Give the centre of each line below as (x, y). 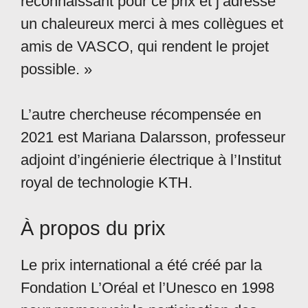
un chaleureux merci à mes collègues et (152, 24)
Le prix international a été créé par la (141, 265)
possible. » (56, 69)
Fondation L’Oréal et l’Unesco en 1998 (147, 288)
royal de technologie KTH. (107, 183)
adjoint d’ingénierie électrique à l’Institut (151, 160)
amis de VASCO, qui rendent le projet (145, 47)
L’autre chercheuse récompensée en (141, 115)
